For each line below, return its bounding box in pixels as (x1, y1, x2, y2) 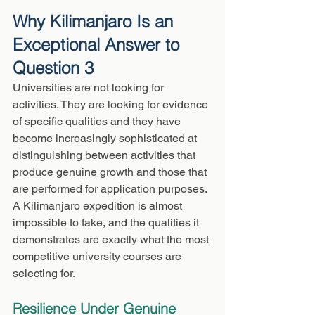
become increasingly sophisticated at (13, 131, 200, 145)
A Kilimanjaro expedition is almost (13, 199, 185, 212)
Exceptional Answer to (13, 34, 184, 55)
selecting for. (13, 266, 75, 280)
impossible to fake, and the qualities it (13, 216, 202, 229)
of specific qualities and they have (13, 115, 184, 128)
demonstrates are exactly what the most (13, 233, 212, 246)
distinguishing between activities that (13, 148, 198, 162)
